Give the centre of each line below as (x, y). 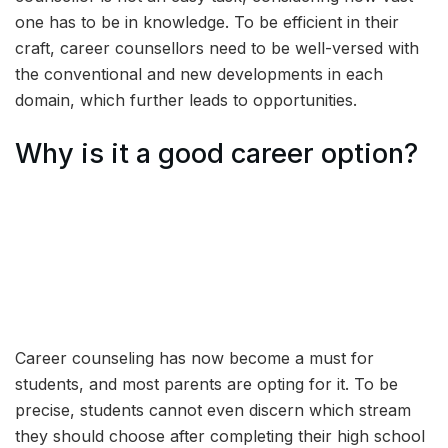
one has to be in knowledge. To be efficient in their (207, 22)
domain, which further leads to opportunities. (186, 100)
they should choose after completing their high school (220, 435)
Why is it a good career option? (216, 153)
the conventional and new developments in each (199, 74)
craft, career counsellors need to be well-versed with (217, 48)
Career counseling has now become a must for (194, 357)
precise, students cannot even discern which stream (213, 409)
